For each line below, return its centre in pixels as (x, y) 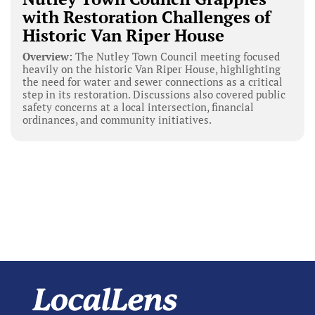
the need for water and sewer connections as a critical (152, 82)
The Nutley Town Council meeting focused (176, 56)
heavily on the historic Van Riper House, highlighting (151, 69)
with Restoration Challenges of (146, 17)
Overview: (47, 56)
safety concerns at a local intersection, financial (138, 107)
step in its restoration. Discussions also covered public (154, 94)
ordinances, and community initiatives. (117, 120)
